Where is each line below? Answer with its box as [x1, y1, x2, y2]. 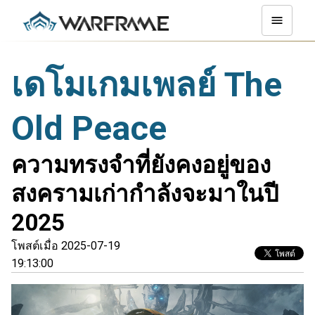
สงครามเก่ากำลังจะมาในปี [11, 180, 278, 207]
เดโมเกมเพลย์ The [11, 65, 282, 105]
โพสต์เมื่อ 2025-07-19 [11, 239, 120, 252]
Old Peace [11, 108, 167, 148]
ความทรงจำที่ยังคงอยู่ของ [11, 151, 271, 179]
